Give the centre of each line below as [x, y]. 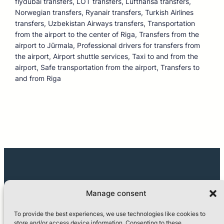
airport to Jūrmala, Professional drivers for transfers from [107, 45]
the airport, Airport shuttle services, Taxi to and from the [106, 56]
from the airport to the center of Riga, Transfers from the [107, 34]
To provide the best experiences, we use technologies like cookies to [110, 214]
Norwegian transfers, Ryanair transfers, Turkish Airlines [104, 12]
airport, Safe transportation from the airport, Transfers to [107, 67]
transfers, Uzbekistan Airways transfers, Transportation [105, 23]
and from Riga [38, 78]
